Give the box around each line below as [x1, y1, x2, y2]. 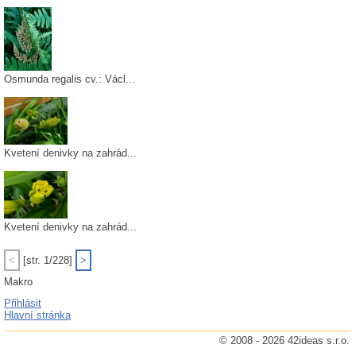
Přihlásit [4, 297, 41, 309]
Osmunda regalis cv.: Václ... [4, 73, 135, 85]
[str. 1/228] [20, 254, 75, 266]
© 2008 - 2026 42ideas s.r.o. [219, 335, 350, 346]
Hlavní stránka [4, 309, 71, 321]
